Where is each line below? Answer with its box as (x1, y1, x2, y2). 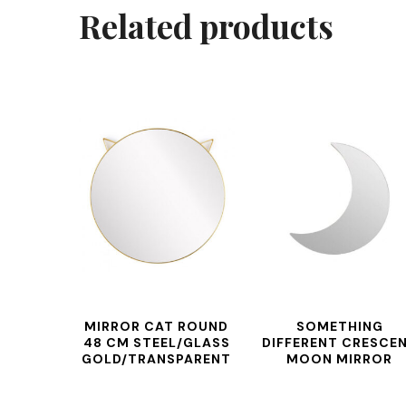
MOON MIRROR (286, 351, 393, 367)
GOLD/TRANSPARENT (82, 351, 232, 367)
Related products (79, 4, 333, 47)
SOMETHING (295, 318, 383, 334)
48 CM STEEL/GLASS (82, 334, 230, 351)
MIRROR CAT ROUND (84, 318, 229, 334)
